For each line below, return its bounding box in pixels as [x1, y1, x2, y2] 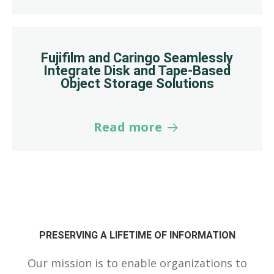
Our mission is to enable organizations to [27, 255, 247, 270]
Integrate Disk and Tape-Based [43, 62, 231, 78]
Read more [94, 118, 165, 135]
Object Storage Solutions [60, 75, 214, 91]
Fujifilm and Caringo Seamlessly [41, 50, 233, 65]
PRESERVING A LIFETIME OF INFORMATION [39, 229, 235, 241]
